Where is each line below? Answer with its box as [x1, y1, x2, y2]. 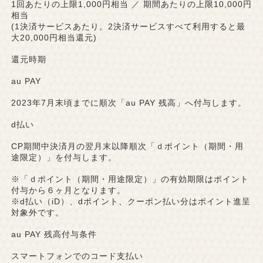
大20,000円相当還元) [11, 33, 97, 43]
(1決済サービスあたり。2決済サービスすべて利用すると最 [11, 22, 245, 32]
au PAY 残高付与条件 [11, 230, 97, 240]
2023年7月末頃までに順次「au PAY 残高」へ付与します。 [11, 98, 247, 108]
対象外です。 [11, 208, 64, 218]
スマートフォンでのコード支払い [11, 251, 143, 261]
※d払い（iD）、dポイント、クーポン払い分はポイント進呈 [11, 197, 251, 207]
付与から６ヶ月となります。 [11, 186, 126, 195]
